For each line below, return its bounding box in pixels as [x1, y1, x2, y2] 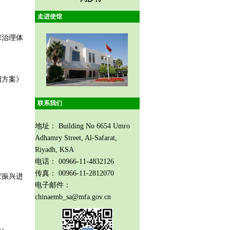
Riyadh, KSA [34, 146, 74, 154]
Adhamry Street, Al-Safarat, [34, 134, 117, 142]
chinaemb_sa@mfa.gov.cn [34, 193, 111, 201]
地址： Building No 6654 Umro [34, 122, 130, 130]
